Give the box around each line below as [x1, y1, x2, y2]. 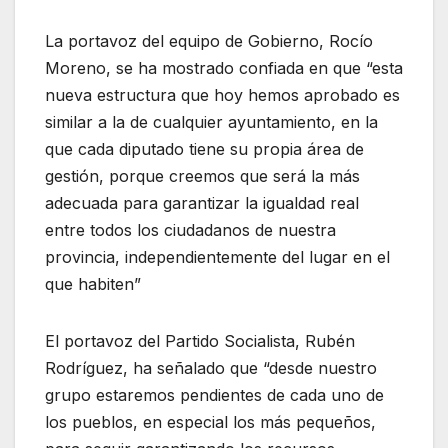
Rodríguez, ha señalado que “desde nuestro [45, 358, 377, 379]
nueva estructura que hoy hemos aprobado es [45, 85, 400, 106]
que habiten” [45, 274, 141, 295]
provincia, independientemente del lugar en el [45, 247, 390, 268]
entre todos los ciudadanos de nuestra [45, 220, 336, 241]
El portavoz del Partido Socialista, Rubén [45, 331, 355, 352]
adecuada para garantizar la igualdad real [45, 193, 359, 214]
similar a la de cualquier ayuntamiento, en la [45, 112, 378, 133]
